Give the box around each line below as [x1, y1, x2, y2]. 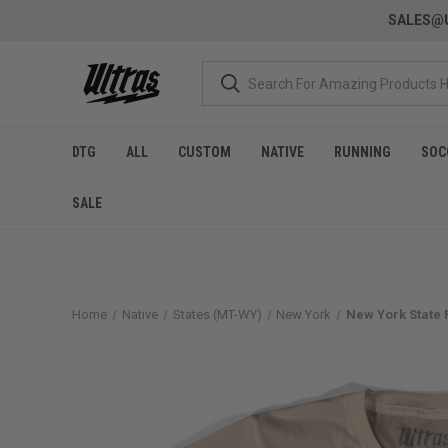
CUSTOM [178, 144, 231, 160]
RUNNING [334, 144, 391, 160]
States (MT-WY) [172, 307, 262, 322]
